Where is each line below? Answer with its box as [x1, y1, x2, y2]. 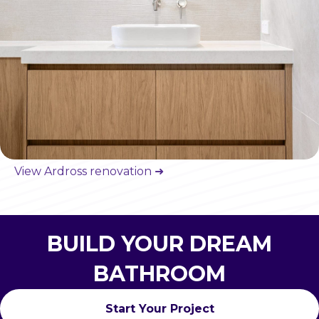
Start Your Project [105, 302, 214, 316]
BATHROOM [93, 261, 226, 288]
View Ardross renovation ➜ [14, 164, 164, 179]
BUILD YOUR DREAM [47, 231, 272, 258]
